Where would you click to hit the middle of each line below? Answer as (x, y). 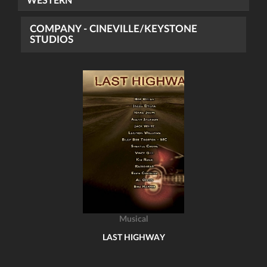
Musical (133, 219)
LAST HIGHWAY (133, 238)
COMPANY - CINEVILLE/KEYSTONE (114, 29)
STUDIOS (52, 40)
